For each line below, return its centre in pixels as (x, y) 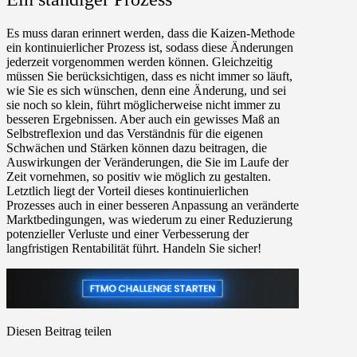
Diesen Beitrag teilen (59, 331)
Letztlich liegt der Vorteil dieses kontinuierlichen (127, 191)
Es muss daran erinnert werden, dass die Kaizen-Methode (151, 33)
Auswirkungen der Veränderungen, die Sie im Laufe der (147, 163)
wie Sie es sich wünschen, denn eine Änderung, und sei (146, 91)
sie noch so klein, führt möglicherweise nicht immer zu (143, 105)
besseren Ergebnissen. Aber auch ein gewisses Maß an (143, 120)
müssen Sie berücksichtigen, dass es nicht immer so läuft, (149, 76)
